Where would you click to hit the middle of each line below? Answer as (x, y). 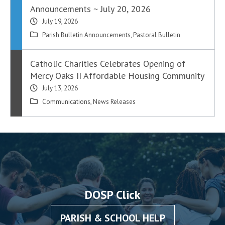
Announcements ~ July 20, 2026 (91, 9)
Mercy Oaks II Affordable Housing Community (118, 76)
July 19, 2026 (60, 22)
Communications (67, 102)
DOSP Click (113, 194)
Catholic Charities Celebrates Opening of (108, 64)
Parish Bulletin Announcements (87, 35)
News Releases (115, 102)
